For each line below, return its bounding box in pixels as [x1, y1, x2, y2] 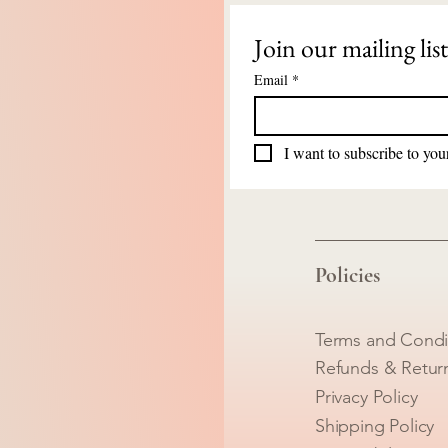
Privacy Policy [315, 386, 418, 408]
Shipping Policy [315, 415, 435, 437]
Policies [315, 262, 380, 288]
